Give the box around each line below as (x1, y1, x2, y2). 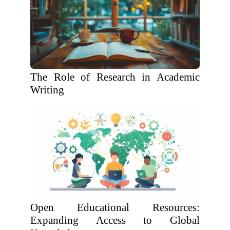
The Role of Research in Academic (30, 71, 200, 83)
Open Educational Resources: (30, 201, 200, 214)
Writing (30, 84, 64, 96)
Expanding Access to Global (30, 214, 200, 226)
